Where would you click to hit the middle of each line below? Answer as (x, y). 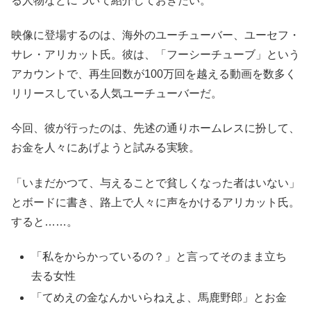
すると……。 (44, 221)
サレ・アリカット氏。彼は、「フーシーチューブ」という (155, 54)
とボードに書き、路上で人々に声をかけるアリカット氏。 (155, 202)
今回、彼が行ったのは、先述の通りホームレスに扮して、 (155, 128)
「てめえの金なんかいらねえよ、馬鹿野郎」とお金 (159, 298)
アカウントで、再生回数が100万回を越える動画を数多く (154, 74)
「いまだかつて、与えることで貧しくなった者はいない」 (155, 183)
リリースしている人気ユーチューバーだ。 (117, 93)
